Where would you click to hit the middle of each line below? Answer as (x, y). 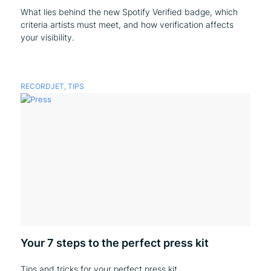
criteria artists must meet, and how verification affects (127, 24)
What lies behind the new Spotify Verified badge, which (129, 12)
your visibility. (47, 37)
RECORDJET (42, 87)
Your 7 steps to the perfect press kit (114, 243)
